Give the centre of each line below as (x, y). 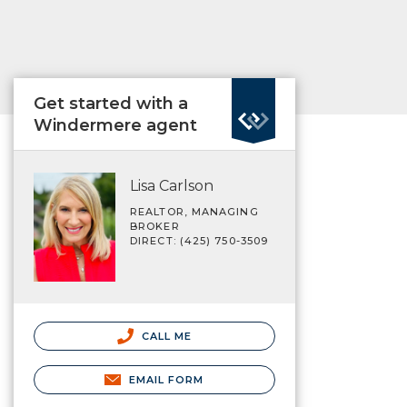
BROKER (155, 226)
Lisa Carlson (172, 186)
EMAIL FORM (166, 379)
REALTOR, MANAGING (194, 212)
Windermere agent (115, 125)
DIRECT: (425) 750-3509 (199, 241)
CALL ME (165, 336)
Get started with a (111, 104)
